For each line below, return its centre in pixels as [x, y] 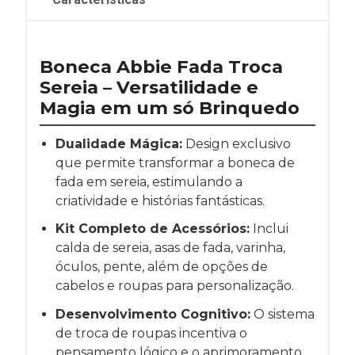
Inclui [269, 229]
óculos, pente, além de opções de [162, 267]
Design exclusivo [237, 144]
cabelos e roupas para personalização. [175, 286]
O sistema [282, 314]
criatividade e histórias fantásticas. [160, 201]
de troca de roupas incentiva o [151, 333]
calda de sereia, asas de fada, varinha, [170, 248]
